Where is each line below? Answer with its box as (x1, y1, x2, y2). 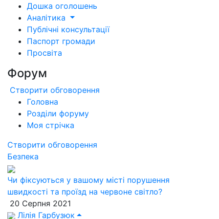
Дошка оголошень (27, 1, 97, 11)
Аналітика (27, 13, 68, 22)
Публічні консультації (27, 24, 109, 34)
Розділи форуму (27, 109, 89, 118)
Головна (27, 97, 58, 107)
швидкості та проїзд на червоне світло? (7, 187, 162, 197)
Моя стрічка (27, 120, 74, 130)
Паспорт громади (27, 36, 95, 46)
